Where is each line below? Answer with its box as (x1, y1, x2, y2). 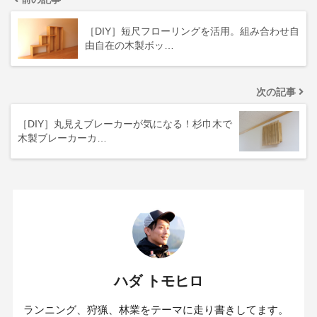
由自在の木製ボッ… (85, 39, 174, 51)
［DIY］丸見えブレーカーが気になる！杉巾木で (18, 117, 232, 129)
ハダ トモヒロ (114, 272, 203, 290)
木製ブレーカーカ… (18, 132, 107, 144)
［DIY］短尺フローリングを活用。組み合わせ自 (85, 25, 299, 37)
